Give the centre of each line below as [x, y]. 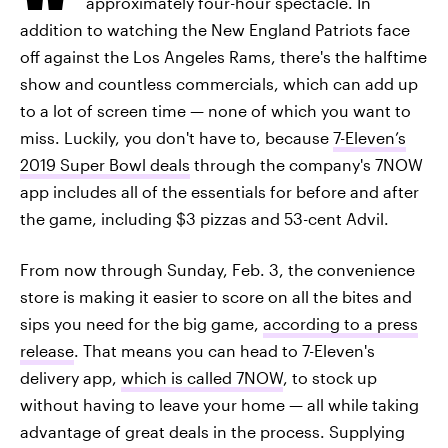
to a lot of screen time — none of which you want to [215, 110]
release [47, 350]
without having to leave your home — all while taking [219, 404]
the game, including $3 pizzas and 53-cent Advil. [204, 218]
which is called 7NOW [202, 377]
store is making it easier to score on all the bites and [216, 296]
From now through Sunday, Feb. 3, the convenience [217, 269]
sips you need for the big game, [141, 323]
